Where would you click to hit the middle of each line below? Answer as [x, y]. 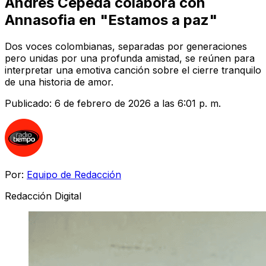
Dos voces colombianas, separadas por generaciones [126, 46]
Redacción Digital [43, 196]
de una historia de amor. [59, 82]
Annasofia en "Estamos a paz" [111, 20]
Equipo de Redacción [74, 174]
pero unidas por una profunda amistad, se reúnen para [130, 58]
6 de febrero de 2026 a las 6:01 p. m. [138, 103]
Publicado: [30, 103]
